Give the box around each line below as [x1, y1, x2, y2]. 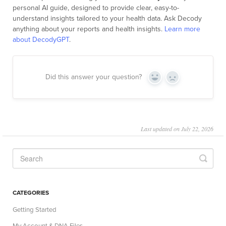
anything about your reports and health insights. [13, 25, 164, 34]
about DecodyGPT [13, 35, 69, 44]
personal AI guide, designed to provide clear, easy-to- [13, 4, 179, 13]
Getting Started [13, 206, 56, 214]
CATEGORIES [13, 189, 49, 197]
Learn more [164, 25, 200, 34]
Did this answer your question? [45, 73, 142, 82]
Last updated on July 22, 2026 [141, 125, 213, 133]
